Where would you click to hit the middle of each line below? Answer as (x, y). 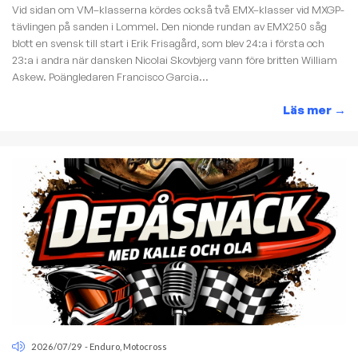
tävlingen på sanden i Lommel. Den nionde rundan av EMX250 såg (169, 26)
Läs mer (308, 109)
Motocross (145, 347)
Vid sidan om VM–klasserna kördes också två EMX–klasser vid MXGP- (178, 9)
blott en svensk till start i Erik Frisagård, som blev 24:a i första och (168, 43)
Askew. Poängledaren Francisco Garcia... (110, 76)
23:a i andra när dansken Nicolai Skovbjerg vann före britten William (175, 60)
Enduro (105, 347)
